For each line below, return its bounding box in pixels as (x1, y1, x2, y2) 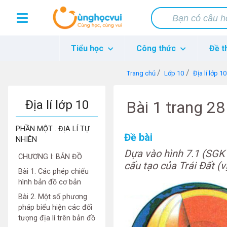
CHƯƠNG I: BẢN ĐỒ (18, 153, 82, 161)
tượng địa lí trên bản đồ (18, 214, 95, 222)
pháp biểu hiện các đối (18, 203, 92, 212)
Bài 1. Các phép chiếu (18, 167, 89, 176)
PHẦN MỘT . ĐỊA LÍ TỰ (16, 125, 90, 133)
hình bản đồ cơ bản (18, 178, 81, 186)
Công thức (136, 44, 178, 53)
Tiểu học (71, 44, 106, 53)
